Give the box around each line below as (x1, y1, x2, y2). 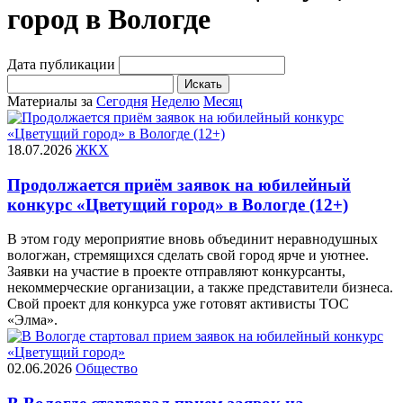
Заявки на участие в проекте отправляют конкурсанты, (7, 264, 345, 280)
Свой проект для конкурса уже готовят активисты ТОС (7, 296, 349, 312)
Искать (184, 76, 222, 91)
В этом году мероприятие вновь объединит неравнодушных (7, 231, 378, 247)
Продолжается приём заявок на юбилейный (7, 175, 351, 194)
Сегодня (96, 93, 148, 109)
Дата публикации (7, 56, 115, 72)
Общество (76, 361, 138, 377)
